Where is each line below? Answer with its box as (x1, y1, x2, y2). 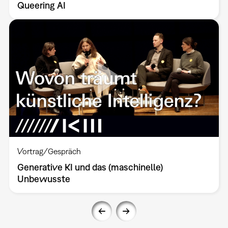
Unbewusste (17, 174, 70, 185)
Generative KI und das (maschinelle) (17, 162, 163, 173)
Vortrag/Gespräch (17, 147, 81, 156)
